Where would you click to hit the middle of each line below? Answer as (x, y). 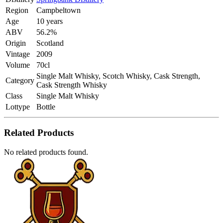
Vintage (18, 54)
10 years (50, 21)
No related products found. (46, 152)
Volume (18, 65)
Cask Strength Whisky (72, 85)
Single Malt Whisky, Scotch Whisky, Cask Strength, (118, 76)
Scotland (50, 43)
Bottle (46, 107)
